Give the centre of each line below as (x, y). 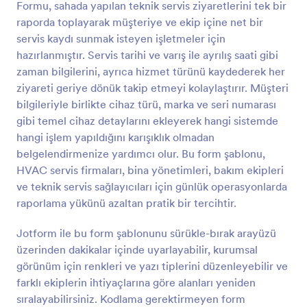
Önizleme (153, 35)
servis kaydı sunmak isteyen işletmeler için (121, 38)
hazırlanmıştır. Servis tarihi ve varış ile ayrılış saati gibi (147, 55)
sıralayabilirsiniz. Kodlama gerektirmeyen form (131, 299)
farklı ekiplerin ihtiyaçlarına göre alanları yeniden (136, 282)
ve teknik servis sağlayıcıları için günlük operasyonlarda (152, 186)
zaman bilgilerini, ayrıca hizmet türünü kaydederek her (151, 71)
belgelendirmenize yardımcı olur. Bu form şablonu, (141, 153)
